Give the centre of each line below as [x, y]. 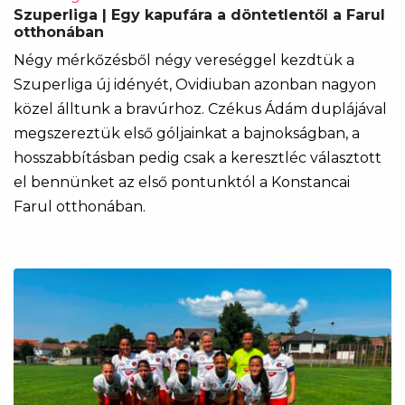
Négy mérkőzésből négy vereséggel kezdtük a [184, 61]
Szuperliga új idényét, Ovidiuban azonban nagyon [195, 85]
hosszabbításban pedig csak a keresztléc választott [198, 158]
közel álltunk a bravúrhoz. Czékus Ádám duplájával [200, 109]
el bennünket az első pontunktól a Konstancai [182, 183]
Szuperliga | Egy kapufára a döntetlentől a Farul [199, 15]
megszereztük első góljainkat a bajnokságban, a [187, 134]
